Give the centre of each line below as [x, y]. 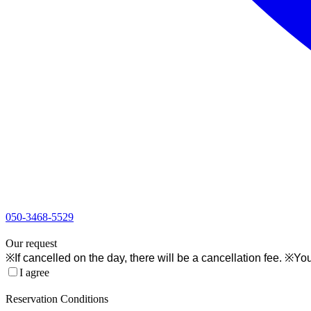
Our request [31, 243]
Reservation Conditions [57, 299]
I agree [34, 272]
